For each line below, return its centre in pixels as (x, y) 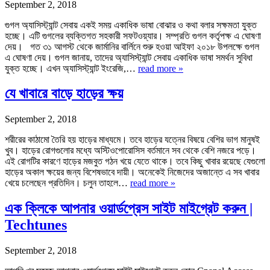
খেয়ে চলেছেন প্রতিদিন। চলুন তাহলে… (67, 183)
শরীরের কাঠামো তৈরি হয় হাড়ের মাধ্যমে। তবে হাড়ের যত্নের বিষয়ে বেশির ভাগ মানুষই (132, 140)
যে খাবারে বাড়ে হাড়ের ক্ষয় (64, 94)
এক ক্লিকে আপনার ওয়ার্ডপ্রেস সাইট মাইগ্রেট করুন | (129, 209)
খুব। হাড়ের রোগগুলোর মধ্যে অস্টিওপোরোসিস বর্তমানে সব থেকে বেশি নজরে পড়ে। (130, 151)
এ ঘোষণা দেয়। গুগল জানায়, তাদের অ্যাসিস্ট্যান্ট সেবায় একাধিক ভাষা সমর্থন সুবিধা (129, 57)
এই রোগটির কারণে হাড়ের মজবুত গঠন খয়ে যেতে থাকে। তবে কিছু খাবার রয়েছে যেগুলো (135, 162)
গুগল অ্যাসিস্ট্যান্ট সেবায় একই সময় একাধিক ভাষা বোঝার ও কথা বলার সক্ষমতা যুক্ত (131, 25)
